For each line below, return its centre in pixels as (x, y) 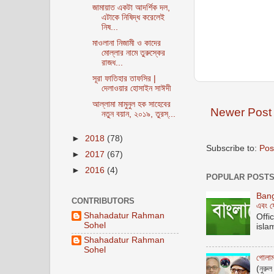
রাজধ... (112, 63)
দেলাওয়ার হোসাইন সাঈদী (136, 89)
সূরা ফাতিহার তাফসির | (124, 79)
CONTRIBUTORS (103, 201)
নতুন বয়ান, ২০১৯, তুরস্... (138, 114)
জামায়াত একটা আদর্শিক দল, (131, 7)
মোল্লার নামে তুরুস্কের (133, 53)
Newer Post (241, 112)
